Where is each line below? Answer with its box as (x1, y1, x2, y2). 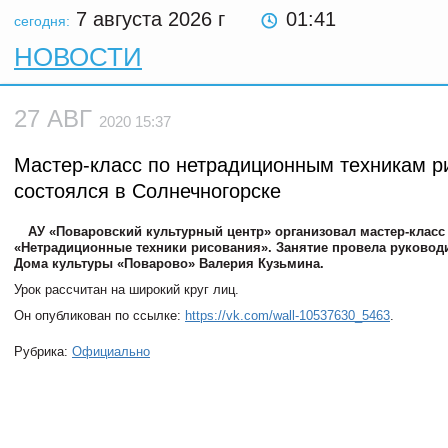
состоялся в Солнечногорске (14, 180, 281, 202)
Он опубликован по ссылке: (14, 308, 185, 323)
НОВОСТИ (14, 42, 142, 72)
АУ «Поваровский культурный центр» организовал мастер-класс (28, 224, 445, 239)
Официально (72, 344, 150, 359)
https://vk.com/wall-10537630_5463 (185, 308, 390, 323)
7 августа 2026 (76, 8, 212, 30)
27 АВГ (14, 105, 99, 132)
